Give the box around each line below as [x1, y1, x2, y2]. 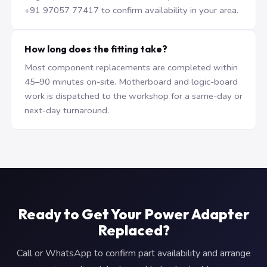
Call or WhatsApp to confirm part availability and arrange [16, 247, 251, 260]
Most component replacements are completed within [24, 61, 238, 73]
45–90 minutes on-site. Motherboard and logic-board [24, 76, 238, 88]
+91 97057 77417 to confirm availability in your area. [24, 4, 238, 16]
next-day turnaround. [24, 104, 109, 116]
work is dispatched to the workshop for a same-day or [24, 90, 243, 102]
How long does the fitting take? [24, 43, 167, 55]
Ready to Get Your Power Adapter [17, 205, 250, 223]
